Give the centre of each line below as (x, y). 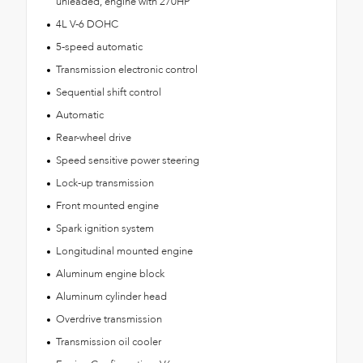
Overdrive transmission (109, 319)
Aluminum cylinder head (111, 296)
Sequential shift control (108, 92)
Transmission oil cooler (108, 342)
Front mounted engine (107, 205)
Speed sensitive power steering (127, 160)
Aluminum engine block (110, 273)
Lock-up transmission (105, 183)
